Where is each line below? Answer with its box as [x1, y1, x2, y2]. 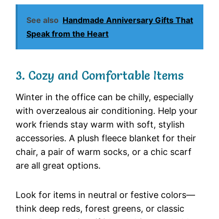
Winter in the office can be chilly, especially [16, 92, 194, 103]
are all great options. [16, 160, 101, 171]
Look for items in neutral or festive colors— [16, 190, 195, 200]
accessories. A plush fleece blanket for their [16, 133, 196, 144]
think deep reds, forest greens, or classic [16, 203, 184, 214]
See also [26, 15, 59, 25]
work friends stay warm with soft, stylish [16, 119, 185, 130]
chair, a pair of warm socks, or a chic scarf [16, 147, 192, 157]
